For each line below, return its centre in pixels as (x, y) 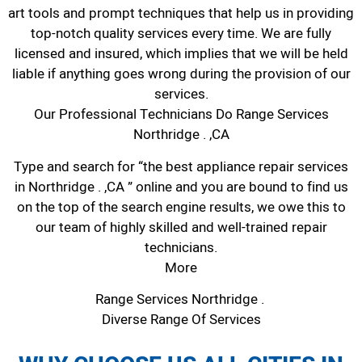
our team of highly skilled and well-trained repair (181, 227)
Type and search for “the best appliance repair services (181, 166)
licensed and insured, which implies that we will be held (181, 54)
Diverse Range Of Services (181, 320)
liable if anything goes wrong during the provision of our (181, 74)
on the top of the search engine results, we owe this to (181, 207)
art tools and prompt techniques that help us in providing (181, 14)
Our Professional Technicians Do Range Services (181, 115)
